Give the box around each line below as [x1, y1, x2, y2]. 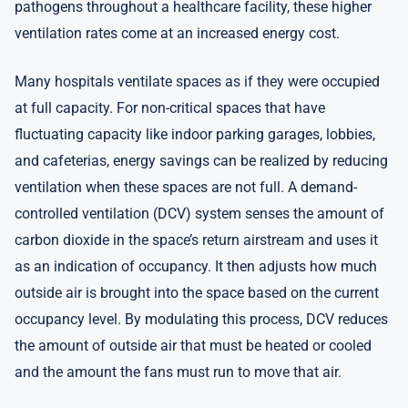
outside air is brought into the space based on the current [15, 284, 379, 301]
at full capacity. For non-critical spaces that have [15, 99, 325, 117]
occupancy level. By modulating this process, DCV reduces [15, 311, 388, 328]
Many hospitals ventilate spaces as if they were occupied [15, 73, 380, 90]
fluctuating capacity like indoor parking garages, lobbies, [15, 126, 375, 143]
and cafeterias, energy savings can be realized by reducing [15, 152, 388, 169]
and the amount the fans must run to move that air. [15, 363, 342, 381]
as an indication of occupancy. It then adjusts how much [15, 258, 377, 275]
